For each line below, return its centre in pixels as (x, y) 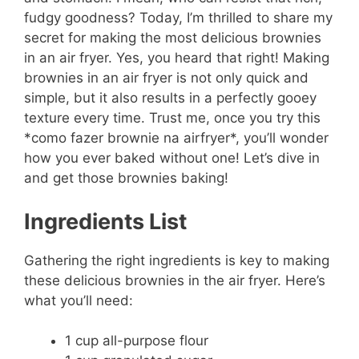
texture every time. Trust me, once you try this (172, 118)
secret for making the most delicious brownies (173, 38)
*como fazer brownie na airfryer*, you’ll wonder (176, 138)
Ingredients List (105, 221)
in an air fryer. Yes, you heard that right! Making (177, 58)
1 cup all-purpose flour (137, 341)
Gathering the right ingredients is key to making (177, 260)
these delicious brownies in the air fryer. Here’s (175, 280)
